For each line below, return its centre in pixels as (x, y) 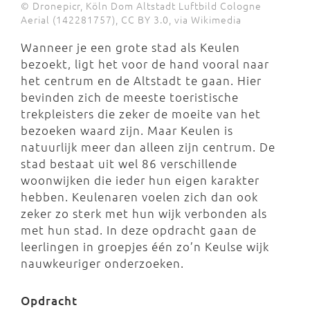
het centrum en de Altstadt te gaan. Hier (141, 80)
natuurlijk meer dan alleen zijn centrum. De (148, 146)
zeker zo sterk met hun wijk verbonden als (144, 213)
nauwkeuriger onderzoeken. (102, 263)
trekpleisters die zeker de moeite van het (141, 113)
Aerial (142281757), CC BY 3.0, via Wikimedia (131, 19)
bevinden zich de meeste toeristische (130, 97)
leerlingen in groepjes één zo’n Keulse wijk (145, 246)
